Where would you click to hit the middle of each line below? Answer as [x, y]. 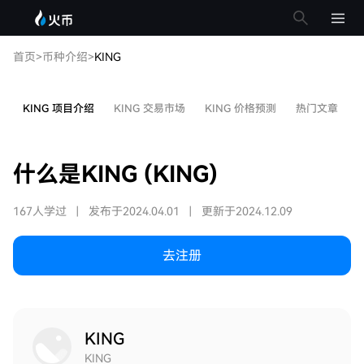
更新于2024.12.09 [247, 211]
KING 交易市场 [149, 108]
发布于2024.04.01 [134, 211]
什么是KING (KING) [115, 174]
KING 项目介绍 [58, 108]
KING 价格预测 [240, 108]
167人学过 [40, 211]
